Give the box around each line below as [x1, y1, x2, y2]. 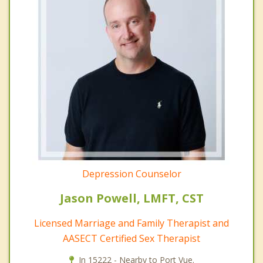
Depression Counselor [82, 167, 181, 181]
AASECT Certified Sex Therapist [63, 232, 200, 245]
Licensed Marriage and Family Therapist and [34, 217, 229, 230]
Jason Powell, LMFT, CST [59, 190, 204, 207]
